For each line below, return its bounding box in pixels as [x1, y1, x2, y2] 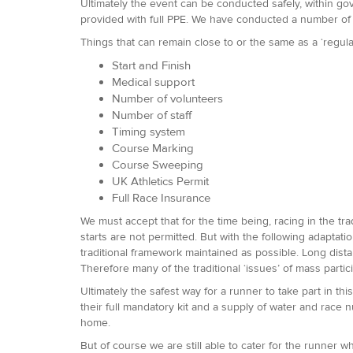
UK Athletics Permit [112, 174, 209, 188]
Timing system [112, 124, 185, 139]
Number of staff [112, 108, 191, 122]
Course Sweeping [112, 158, 203, 172]
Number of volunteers [112, 91, 223, 106]
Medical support [112, 75, 195, 89]
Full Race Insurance [112, 191, 210, 205]
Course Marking [112, 141, 194, 155]
